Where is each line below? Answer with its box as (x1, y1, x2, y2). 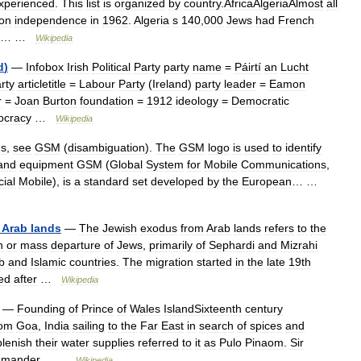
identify (285, 141, 322, 154)
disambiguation (68, 141, 145, 154)
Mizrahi (280, 239, 317, 251)
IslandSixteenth (164, 302, 242, 315)
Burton (43, 94, 77, 107)
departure (51, 239, 101, 251)
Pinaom (245, 336, 284, 349)
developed (151, 175, 204, 188)
